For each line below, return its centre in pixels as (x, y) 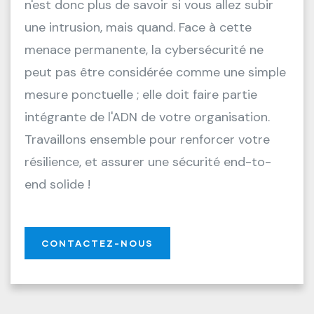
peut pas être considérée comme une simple (155, 72)
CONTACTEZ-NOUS (97, 243)
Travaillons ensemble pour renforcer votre (147, 139)
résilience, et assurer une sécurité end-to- (148, 162)
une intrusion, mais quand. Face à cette (138, 27)
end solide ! (57, 184)
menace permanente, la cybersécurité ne (144, 50)
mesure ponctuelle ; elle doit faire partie (141, 95)
